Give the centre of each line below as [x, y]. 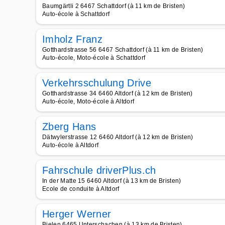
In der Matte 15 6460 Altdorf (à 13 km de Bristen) [112, 181]
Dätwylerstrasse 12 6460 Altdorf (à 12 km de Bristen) [118, 137]
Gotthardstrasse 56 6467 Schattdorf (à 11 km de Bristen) [123, 50]
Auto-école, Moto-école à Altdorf [88, 101]
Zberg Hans [69, 127]
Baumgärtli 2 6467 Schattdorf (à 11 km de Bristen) [114, 6]
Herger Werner [77, 214]
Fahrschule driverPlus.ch [99, 170]
